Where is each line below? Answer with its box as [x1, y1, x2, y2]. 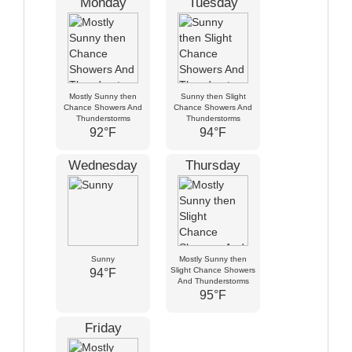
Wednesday [68, 158, 137, 173]
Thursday [185, 158, 240, 173]
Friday [84, 321, 122, 335]
